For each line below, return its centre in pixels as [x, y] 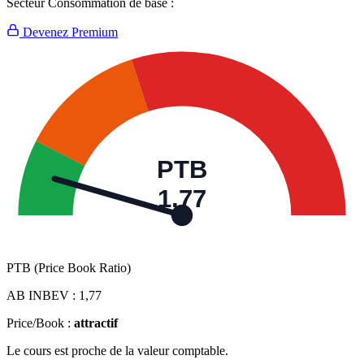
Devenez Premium [69, 32]
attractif [96, 323]
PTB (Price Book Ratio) [69, 268]
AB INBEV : [43, 296]
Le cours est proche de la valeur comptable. [117, 351]
